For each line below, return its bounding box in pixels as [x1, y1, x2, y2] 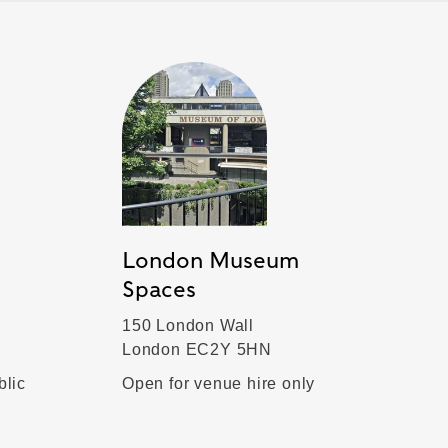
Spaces [122, 276, 196, 301]
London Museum [122, 247, 299, 272]
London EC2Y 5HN [122, 340, 272, 358]
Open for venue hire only [122, 374, 316, 392]
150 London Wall [122, 316, 254, 334]
